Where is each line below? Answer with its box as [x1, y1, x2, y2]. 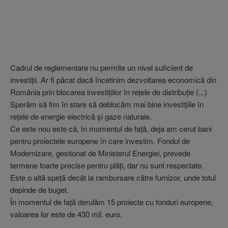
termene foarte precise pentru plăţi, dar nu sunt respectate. [10, 160, 204, 170]
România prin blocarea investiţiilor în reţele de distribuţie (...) [10, 87, 207, 97]
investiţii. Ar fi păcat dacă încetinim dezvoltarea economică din [10, 74, 216, 85]
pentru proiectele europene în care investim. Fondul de [10, 135, 190, 146]
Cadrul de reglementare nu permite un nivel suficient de [10, 62, 193, 73]
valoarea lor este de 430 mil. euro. [10, 209, 122, 219]
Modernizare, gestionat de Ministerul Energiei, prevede [10, 148, 190, 158]
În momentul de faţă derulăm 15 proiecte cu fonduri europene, [10, 196, 213, 207]
